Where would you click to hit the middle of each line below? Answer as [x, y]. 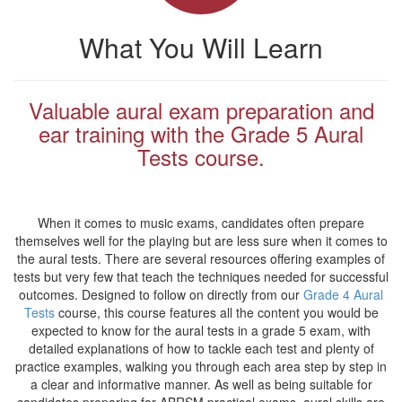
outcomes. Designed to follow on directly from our [161, 294]
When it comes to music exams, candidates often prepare [201, 223]
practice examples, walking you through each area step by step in [201, 366]
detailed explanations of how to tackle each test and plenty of [201, 348]
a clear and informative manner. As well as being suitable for [201, 384]
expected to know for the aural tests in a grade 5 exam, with [201, 330]
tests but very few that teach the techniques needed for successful [201, 276]
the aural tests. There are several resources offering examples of [201, 258]
